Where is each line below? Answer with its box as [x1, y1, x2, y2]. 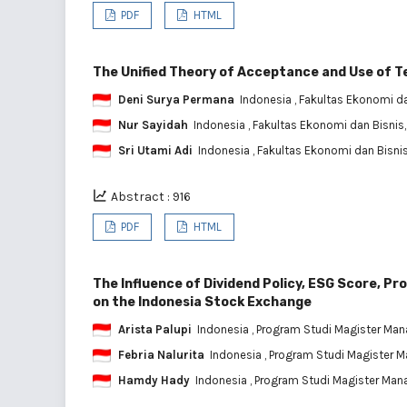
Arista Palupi [118, 322, 192, 336]
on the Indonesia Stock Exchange [93, 293, 312, 310]
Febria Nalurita [118, 347, 204, 362]
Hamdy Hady [118, 372, 190, 387]
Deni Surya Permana [118, 92, 234, 106]
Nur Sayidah [118, 117, 188, 132]
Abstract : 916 [111, 188, 191, 204]
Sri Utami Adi [118, 143, 193, 157]
